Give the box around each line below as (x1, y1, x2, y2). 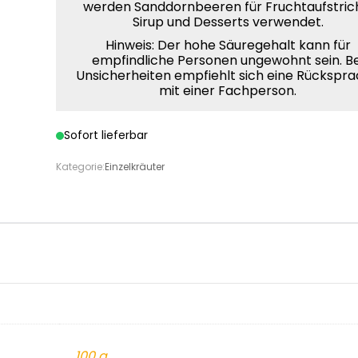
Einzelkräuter (105, 160, 165, 173)
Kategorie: (56, 160, 105, 173)
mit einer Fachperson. (159, 82, 297, 100)
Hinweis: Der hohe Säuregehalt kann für (105, 36, 351, 54)
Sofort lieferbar (64, 127, 149, 143)
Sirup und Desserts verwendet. (132, 13, 324, 31)
